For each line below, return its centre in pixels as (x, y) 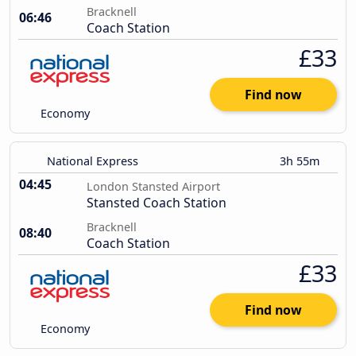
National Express (93, 161)
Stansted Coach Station (157, 203)
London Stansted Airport (153, 187)
